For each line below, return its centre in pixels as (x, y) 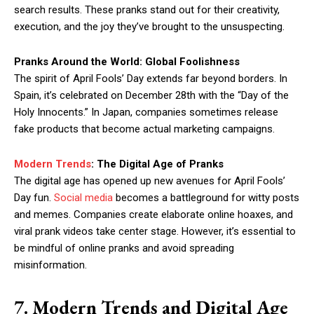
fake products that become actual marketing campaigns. (144, 129)
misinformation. (50, 265)
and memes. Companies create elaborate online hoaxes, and (153, 215)
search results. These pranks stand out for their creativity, (147, 10)
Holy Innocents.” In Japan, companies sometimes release (146, 112)
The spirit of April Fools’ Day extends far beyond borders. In (151, 79)
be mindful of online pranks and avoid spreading (124, 248)
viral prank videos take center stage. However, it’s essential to (155, 232)
